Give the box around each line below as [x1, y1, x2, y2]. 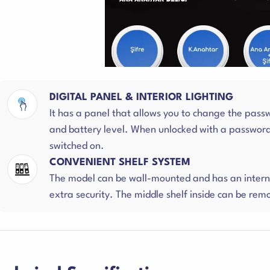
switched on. [49, 141, 104, 151]
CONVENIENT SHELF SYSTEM [49, 157, 190, 168]
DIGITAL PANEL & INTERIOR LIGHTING [49, 92, 233, 102]
